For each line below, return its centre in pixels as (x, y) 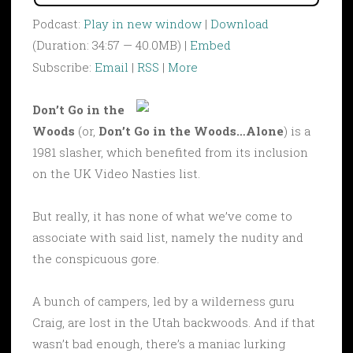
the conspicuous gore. (96, 258)
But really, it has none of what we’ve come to (162, 216)
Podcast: (58, 23)
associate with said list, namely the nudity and (168, 237)
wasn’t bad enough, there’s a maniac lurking (159, 343)
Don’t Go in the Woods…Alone (191, 130)
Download (240, 23)
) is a (297, 130)
